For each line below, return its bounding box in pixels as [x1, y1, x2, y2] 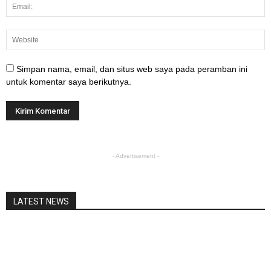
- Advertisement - [112, 152, 159, 159]
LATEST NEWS [13, 196, 69, 206]
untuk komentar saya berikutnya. [6, 76, 131, 87]
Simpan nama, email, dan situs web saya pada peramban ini [16, 64, 247, 74]
